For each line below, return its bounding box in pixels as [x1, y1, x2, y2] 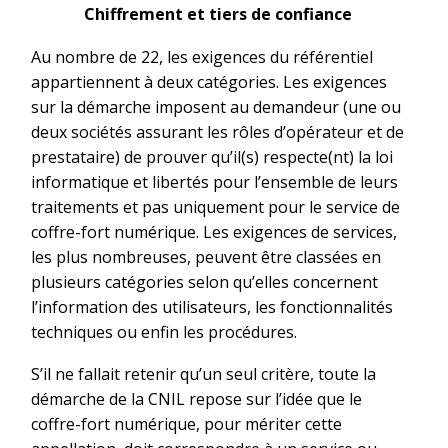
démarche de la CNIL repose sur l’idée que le [31, 388, 362, 411]
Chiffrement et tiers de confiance [84, 3, 352, 26]
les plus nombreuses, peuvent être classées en [31, 245, 381, 268]
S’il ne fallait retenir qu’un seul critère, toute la [31, 363, 376, 386]
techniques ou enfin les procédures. [31, 320, 297, 343]
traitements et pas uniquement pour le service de [31, 195, 400, 218]
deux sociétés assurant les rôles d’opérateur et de [31, 120, 404, 143]
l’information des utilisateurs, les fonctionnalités [31, 295, 393, 318]
